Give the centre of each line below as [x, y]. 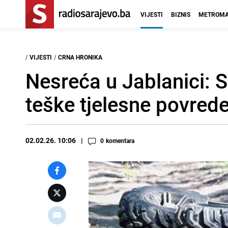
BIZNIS [181, 14]
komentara [120, 140]
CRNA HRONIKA [80, 57]
